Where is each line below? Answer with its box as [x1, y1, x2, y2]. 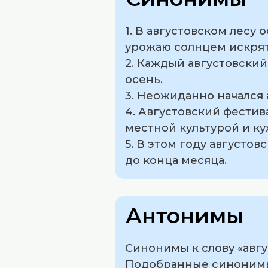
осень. [125, 73, 163, 87]
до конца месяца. [125, 154, 227, 167]
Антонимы [126, 202, 243, 229]
